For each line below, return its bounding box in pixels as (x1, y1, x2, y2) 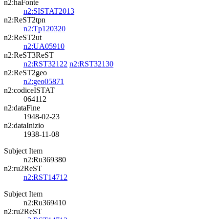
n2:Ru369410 (23, 198, 66, 207)
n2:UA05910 (23, 42, 65, 50)
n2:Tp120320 (23, 24, 66, 33)
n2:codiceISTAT (4, 86, 55, 94)
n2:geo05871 (23, 77, 64, 86)
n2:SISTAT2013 (23, 7, 74, 15)
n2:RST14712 (23, 173, 67, 181)
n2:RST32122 (23, 60, 67, 68)
